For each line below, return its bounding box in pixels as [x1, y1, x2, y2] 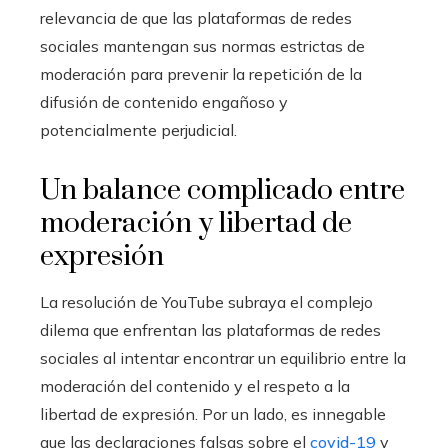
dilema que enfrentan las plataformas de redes [40, 320, 381, 340]
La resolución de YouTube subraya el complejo [40, 292, 373, 312]
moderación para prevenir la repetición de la [40, 64, 362, 84]
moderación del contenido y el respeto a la [40, 376, 350, 396]
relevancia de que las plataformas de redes [40, 8, 352, 28]
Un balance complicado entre [40, 173, 405, 208]
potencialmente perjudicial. [40, 120, 237, 140]
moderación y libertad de [40, 206, 352, 241]
